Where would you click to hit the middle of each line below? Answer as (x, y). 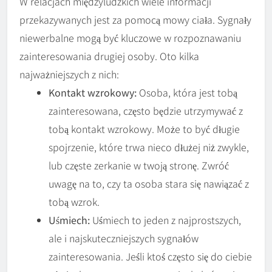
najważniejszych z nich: (69, 74)
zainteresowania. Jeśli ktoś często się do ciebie (150, 257)
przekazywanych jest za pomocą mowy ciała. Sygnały (135, 20)
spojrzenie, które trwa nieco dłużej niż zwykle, (149, 147)
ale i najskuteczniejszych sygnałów (124, 238)
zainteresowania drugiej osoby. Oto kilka (109, 56)
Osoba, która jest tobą (187, 93)
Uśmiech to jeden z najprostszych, (165, 220)
